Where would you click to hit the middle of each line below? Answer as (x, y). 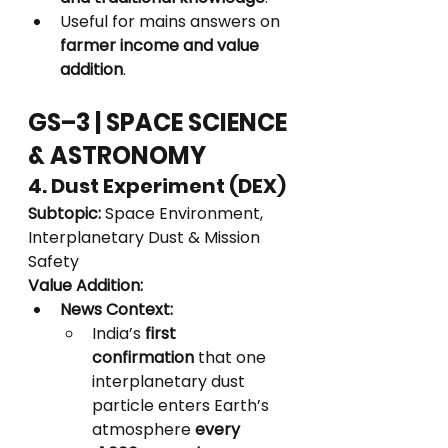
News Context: (116, 309)
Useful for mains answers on (172, 21)
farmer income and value (161, 45)
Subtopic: (64, 213)
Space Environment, (184, 213)
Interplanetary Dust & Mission (146, 237)
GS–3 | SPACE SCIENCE (160, 122)
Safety (53, 261)
